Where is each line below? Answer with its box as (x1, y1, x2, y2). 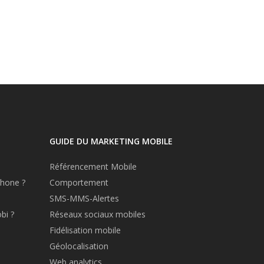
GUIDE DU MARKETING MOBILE (49, 136, 173, 147)
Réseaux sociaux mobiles (49, 209, 146, 220)
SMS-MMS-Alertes (49, 193, 119, 204)
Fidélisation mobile (49, 225, 121, 236)
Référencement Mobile (49, 161, 137, 173)
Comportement (49, 177, 108, 189)
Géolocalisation (49, 240, 108, 252)
